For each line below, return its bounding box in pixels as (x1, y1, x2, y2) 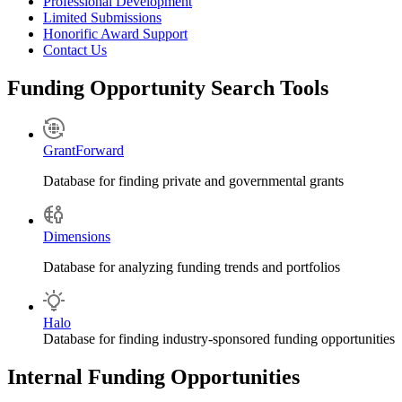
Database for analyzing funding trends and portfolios (43, 259, 340, 275)
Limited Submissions (43, 9, 162, 25)
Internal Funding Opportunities (7, 365, 300, 389)
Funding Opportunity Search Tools (7, 75, 328, 100)
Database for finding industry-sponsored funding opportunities (43, 331, 395, 347)
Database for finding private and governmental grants (43, 173, 344, 189)
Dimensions (43, 229, 110, 245)
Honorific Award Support (43, 25, 188, 41)
